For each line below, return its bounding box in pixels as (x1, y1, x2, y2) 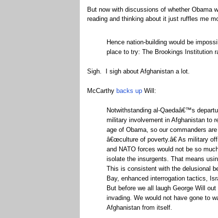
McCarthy (87, 87, 116, 94)
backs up (116, 87, 142, 94)
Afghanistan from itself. (106, 204, 172, 211)
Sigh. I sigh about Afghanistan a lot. (87, 68, 190, 75)
